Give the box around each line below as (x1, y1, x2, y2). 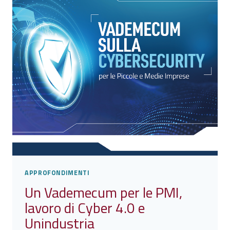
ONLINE (72, 21, 100, 32)
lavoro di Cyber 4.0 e (25, 196, 145, 219)
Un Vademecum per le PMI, (25, 181, 182, 203)
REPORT (72, 44, 103, 56)
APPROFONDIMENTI (25, 168, 90, 178)
